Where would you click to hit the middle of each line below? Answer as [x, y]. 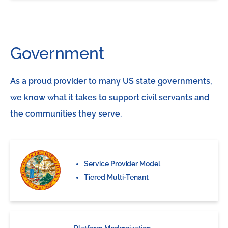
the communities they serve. [66, 114]
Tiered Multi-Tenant [117, 177]
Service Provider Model [122, 164]
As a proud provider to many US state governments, [111, 81]
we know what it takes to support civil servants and [110, 97]
